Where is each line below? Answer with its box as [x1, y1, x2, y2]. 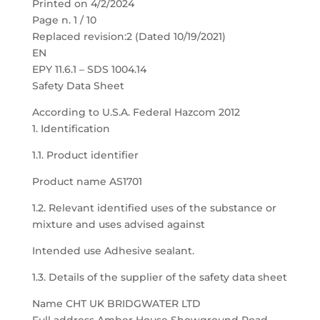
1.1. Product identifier [31, 149, 139, 161]
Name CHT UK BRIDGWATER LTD [31, 297, 201, 310]
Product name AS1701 [31, 175, 142, 188]
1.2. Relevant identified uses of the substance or [31, 201, 276, 214]
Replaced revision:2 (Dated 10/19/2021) [31, 30, 226, 43]
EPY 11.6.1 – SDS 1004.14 [31, 63, 146, 76]
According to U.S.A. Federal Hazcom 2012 [31, 106, 240, 119]
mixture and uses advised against [31, 218, 205, 231]
